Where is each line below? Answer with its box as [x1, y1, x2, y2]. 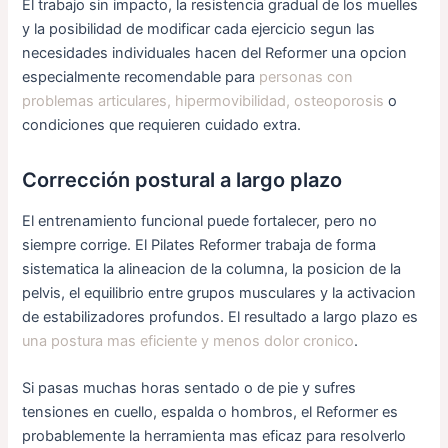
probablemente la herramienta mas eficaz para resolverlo [22, 427, 407, 446]
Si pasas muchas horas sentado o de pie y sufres [22, 379, 357, 398]
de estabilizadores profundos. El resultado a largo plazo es [22, 307, 419, 326]
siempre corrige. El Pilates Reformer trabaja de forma [22, 235, 377, 254]
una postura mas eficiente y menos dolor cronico [22, 331, 355, 350]
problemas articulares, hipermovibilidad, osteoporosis [22, 91, 385, 110]
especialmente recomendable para [22, 67, 260, 86]
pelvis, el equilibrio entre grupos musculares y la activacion [22, 283, 417, 302]
